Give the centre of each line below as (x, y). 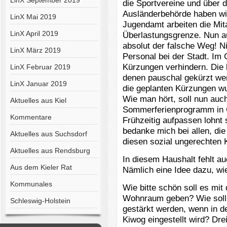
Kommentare (31, 117)
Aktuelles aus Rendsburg (50, 150)
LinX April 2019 (34, 33)
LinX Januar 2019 (38, 84)
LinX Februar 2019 (40, 67)
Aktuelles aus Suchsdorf (48, 134)
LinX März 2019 (35, 50)
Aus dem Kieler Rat (41, 167)
